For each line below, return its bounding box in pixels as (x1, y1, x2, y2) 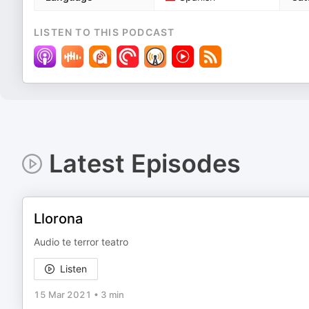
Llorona (34, 210, 83, 227)
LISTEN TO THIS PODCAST (34, 26, 175, 38)
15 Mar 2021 (34, 289, 92, 300)
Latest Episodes (48, 148, 241, 179)
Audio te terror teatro (34, 236, 128, 248)
